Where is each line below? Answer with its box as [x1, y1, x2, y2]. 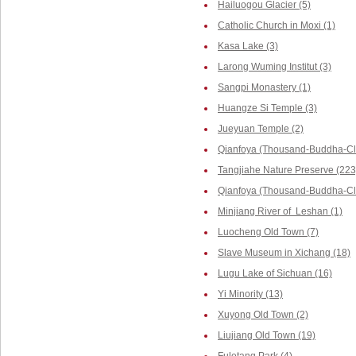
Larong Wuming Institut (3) [218, 61, 331, 72]
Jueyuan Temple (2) [218, 123, 304, 134]
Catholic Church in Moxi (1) [218, 20, 335, 31]
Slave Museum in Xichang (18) [218, 247, 350, 258]
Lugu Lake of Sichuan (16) [218, 268, 332, 279]
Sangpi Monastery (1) [218, 82, 311, 93]
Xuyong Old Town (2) [218, 309, 308, 320]
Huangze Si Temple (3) [218, 103, 317, 114]
